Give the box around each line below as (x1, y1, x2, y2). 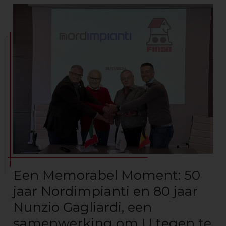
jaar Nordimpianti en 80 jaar (13, 183, 198, 199)
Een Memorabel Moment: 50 (13, 167, 200, 183)
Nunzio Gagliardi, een (13, 199, 152, 215)
